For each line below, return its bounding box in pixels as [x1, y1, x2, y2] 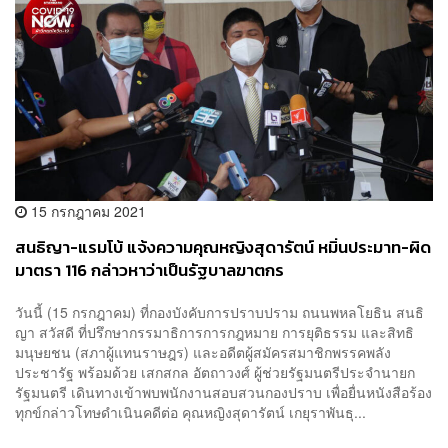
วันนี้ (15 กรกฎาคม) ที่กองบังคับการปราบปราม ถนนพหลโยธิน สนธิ [15, 301, 424, 322]
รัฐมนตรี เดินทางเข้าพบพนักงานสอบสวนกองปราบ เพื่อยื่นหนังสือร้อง [15, 381, 432, 402]
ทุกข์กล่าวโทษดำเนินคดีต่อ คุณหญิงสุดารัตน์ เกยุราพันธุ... [15, 401, 366, 422]
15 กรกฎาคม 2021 [27, 201, 146, 222]
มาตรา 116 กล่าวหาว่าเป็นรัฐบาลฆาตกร [15, 258, 284, 284]
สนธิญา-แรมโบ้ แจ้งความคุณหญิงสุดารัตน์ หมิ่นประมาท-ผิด [15, 235, 431, 261]
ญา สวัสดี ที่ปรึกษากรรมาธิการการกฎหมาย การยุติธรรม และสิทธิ [15, 321, 414, 342]
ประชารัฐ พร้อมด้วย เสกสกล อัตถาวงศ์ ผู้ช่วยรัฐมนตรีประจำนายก [15, 361, 415, 382]
